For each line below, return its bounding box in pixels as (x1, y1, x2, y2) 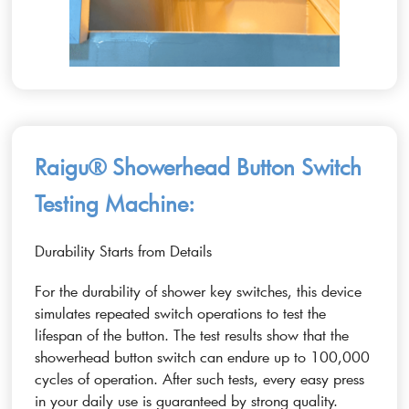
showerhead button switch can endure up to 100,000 (35, 346, 371, 366)
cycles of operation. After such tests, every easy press (35, 368, 365, 388)
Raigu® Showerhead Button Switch (35, 152, 362, 181)
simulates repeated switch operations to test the (35, 302, 327, 322)
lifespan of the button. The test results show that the (35, 324, 350, 344)
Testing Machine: (35, 188, 195, 217)
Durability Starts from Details (35, 240, 213, 260)
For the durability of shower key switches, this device (35, 280, 362, 300)
